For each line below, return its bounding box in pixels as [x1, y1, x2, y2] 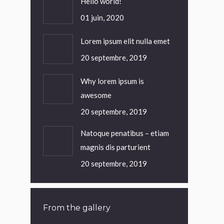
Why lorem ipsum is [80, 76, 144, 85]
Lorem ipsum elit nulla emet [80, 36, 170, 45]
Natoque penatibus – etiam [80, 128, 169, 137]
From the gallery [43, 203, 110, 212]
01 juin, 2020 [80, 13, 124, 22]
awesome [80, 90, 111, 99]
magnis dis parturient [80, 142, 150, 151]
